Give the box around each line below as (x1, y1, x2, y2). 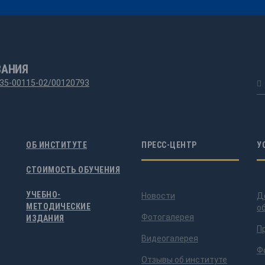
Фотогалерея (141, 212, 194, 222)
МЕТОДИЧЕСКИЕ (26, 202, 91, 211)
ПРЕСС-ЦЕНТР (141, 140, 197, 150)
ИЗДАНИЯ (26, 214, 64, 223)
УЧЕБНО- (26, 190, 61, 199)
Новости (141, 191, 175, 201)
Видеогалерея (141, 234, 198, 243)
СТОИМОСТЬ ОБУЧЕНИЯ (26, 165, 120, 174)
